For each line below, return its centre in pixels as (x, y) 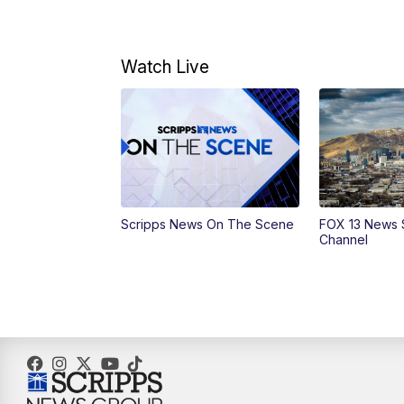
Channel (343, 239)
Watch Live (165, 66)
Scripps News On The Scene (208, 224)
